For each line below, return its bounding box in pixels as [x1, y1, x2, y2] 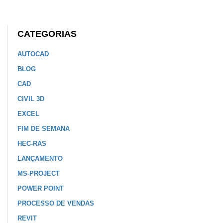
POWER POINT [17, 184, 64, 192]
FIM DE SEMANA [17, 124, 70, 132]
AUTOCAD [17, 50, 49, 58]
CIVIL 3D [17, 95, 44, 103]
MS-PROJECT [17, 169, 60, 177]
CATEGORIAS [17, 28, 77, 39]
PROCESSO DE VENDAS [17, 199, 94, 207]
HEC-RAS [17, 139, 46, 147]
